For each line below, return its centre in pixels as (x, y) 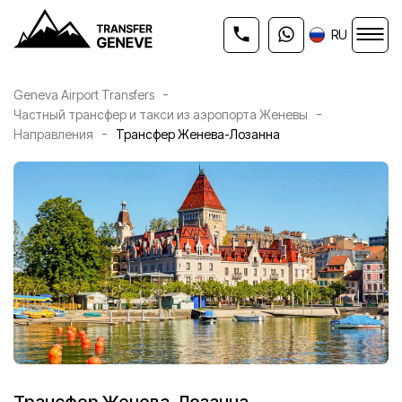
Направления (53, 134)
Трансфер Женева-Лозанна (198, 134)
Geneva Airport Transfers (84, 94)
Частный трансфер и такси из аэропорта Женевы (161, 114)
